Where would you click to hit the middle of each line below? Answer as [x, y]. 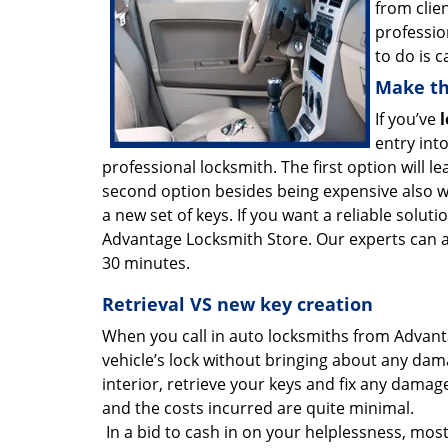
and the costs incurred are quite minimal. [258, 408]
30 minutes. [146, 263]
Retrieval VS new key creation [237, 304]
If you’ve [407, 119]
